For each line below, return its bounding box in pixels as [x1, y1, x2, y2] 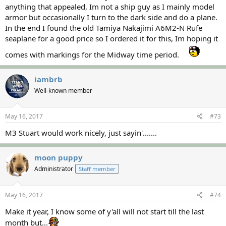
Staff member [79, 165, 116, 173]
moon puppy [34, 152, 83, 162]
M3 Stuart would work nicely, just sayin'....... [5, 128, 157, 138]
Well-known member [34, 86, 92, 95]
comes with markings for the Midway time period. [5, 49, 181, 60]
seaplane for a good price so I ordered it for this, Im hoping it [5, 33, 218, 43]
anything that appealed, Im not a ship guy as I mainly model [5, 1, 214, 12]
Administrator [34, 164, 73, 173]
